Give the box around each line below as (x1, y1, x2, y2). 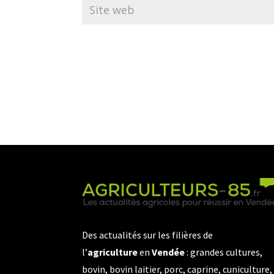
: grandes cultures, (185, 245, 263, 258)
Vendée (152, 245, 185, 258)
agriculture (87, 245, 138, 258)
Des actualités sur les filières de (82, 228, 213, 241)
